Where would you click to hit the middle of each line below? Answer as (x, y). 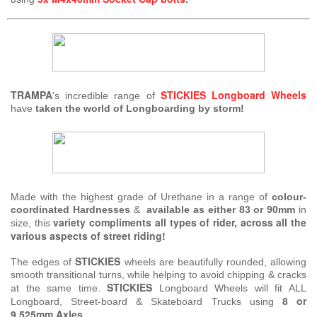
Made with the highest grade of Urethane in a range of (141, 197)
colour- (289, 197)
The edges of (43, 262)
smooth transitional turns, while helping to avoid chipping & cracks (158, 275)
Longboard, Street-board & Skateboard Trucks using (146, 302)
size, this (30, 223)
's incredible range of (106, 96)
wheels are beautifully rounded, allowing (213, 262)
